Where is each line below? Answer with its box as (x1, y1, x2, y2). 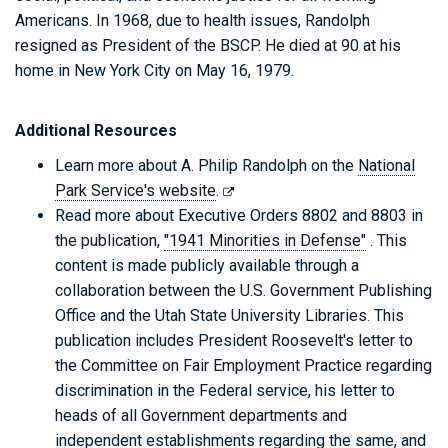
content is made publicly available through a (55, 255, 359, 275)
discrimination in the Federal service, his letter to (55, 380, 395, 400)
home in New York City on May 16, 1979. (15, 60, 294, 80)
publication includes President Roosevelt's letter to (55, 330, 413, 350)
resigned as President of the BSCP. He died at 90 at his (15, 35, 401, 55)
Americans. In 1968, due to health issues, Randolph (15, 10, 370, 30)
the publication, (55, 230, 164, 250)
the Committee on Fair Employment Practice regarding (55, 355, 432, 375)
